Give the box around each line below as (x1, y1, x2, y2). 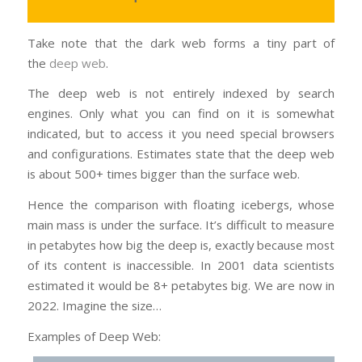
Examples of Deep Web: (27, 327, 161, 344)
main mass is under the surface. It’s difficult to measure (27, 217, 335, 234)
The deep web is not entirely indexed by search (27, 85, 335, 102)
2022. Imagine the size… (27, 297, 162, 314)
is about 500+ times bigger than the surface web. (27, 166, 300, 183)
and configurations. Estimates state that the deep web (27, 145, 335, 162)
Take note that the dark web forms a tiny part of (27, 34, 335, 51)
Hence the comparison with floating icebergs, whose (27, 196, 335, 213)
